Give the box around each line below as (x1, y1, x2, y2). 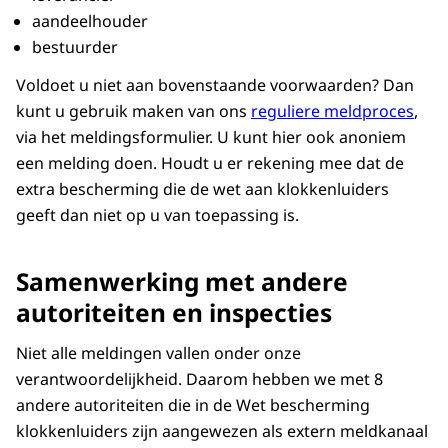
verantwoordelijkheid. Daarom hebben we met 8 (16, 368, 383, 391)
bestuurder (32, 36, 118, 59)
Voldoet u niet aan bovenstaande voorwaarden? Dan (16, 74, 414, 97)
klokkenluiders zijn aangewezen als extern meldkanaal (16, 420, 428, 443)
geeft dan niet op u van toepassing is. (16, 204, 299, 227)
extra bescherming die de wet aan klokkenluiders (16, 178, 389, 201)
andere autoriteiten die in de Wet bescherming (16, 394, 370, 417)
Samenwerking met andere (16, 265, 348, 299)
